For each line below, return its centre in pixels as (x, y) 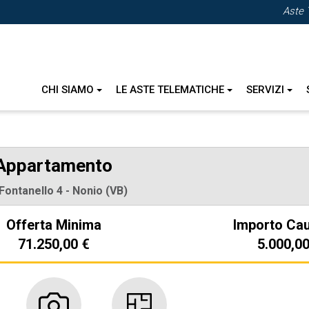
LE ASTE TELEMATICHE (171, 90)
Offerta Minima (53, 225)
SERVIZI (267, 90)
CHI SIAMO (69, 90)
